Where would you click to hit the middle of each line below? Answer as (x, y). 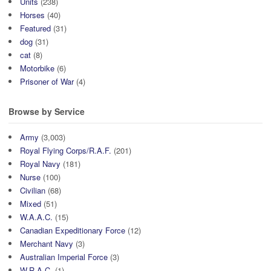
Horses (32, 15)
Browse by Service (47, 112)
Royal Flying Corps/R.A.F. (66, 150)
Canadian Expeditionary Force (73, 230)
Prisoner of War (47, 82)
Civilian (33, 190)
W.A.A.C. (36, 217)
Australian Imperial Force (64, 256)
